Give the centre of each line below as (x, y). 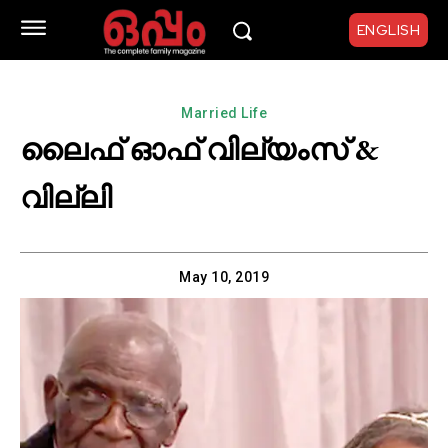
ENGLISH (388, 30)
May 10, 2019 (224, 277)
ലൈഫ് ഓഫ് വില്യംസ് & (199, 149)
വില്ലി (66, 197)
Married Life (224, 113)
